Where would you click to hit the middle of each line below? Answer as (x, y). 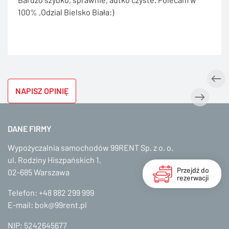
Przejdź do (193, 170)
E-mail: (21, 205)
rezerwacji (193, 178)
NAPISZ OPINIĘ (42, 91)
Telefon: (23, 193)
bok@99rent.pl (61, 205)
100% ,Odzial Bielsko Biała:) (66, 12)
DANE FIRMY (30, 129)
